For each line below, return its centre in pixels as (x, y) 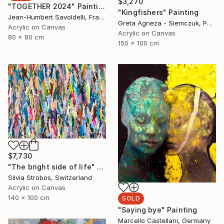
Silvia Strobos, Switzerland (50, 177)
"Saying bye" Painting (158, 209)
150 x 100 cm (138, 43)
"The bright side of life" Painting (100, 166)
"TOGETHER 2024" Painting (101, 6)
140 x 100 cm (29, 197)
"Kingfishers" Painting (158, 12)
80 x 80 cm (26, 37)
